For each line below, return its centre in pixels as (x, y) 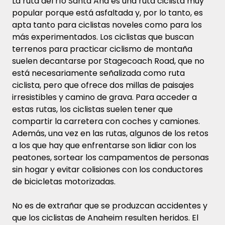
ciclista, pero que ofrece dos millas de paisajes (103, 85)
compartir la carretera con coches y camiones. (106, 121)
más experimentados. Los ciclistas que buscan (103, 37)
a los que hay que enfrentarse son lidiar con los (104, 145)
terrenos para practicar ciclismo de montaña (102, 49)
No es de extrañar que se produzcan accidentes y (110, 205)
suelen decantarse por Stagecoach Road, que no (108, 61)
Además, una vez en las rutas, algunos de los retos (110, 133)
